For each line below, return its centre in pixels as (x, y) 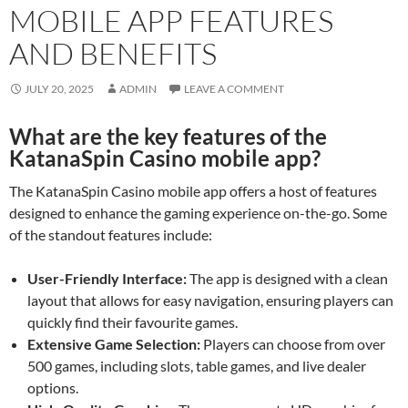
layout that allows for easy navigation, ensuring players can (210, 300)
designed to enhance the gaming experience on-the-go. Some (198, 212)
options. (53, 387)
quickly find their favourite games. (133, 321)
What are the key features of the (168, 136)
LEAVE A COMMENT (234, 88)
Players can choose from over (293, 343)
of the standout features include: (111, 234)
